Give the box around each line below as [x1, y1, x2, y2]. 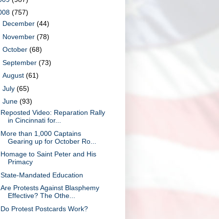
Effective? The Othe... [7, 192, 75, 199]
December [2, 20, 37, 27]
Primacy [7, 158, 33, 166]
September [2, 58, 39, 66]
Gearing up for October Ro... [7, 137, 96, 145]
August [2, 71, 26, 79]
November [2, 32, 37, 41]
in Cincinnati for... [7, 116, 61, 124]
